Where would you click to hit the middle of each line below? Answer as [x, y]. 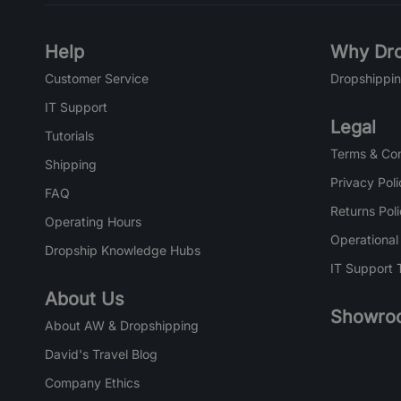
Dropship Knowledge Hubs [123, 251]
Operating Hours [93, 222]
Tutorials [69, 136]
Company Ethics [92, 383]
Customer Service [97, 79]
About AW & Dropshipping [122, 326]
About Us [85, 299]
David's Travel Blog [101, 354]
